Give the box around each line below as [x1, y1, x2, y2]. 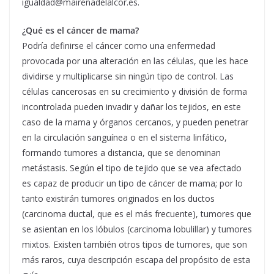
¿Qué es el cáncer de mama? [22, 24, 139, 36]
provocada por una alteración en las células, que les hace [22, 54, 248, 67]
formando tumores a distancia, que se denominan [22, 146, 221, 158]
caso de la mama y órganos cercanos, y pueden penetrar [22, 116, 248, 128]
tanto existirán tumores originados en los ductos [22, 192, 215, 204]
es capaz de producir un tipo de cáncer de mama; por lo [22, 177, 243, 189]
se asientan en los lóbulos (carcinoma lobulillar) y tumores [22, 223, 252, 235]
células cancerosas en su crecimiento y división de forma [22, 85, 247, 97]
